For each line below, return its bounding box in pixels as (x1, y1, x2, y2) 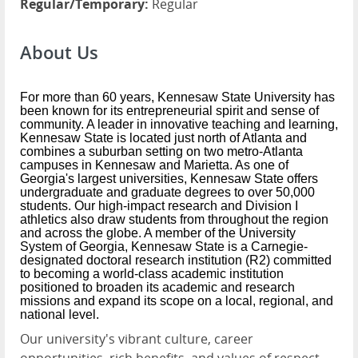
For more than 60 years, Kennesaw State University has (20, 90, 335, 105)
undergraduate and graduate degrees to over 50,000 (20, 185, 315, 200)
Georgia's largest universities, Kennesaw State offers (20, 172, 318, 186)
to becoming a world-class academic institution (20, 267, 284, 281)
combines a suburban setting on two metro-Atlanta (20, 145, 303, 159)
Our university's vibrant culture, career (20, 330, 253, 348)
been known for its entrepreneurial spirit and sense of (20, 104, 319, 118)
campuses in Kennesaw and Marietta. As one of (20, 158, 288, 173)
